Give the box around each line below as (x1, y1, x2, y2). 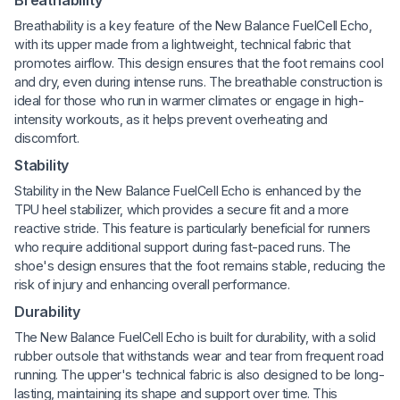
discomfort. (14, 129, 79, 146)
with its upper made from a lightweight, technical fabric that (14, 36, 351, 52)
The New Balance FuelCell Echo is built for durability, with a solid (14, 329, 376, 345)
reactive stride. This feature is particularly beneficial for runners (14, 220, 371, 236)
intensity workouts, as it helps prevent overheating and (14, 111, 329, 127)
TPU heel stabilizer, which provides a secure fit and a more (14, 201, 349, 217)
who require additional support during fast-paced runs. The (14, 238, 351, 254)
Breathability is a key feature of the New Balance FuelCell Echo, (14, 17, 372, 33)
